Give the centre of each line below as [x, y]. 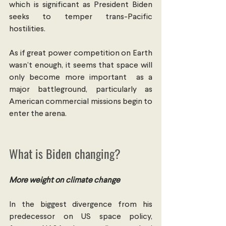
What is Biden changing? [65, 153]
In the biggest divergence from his [81, 205]
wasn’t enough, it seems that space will [81, 65]
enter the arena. [38, 114]
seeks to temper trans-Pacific [81, 17]
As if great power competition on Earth [81, 53]
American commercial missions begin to [81, 102]
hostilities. [27, 29]
